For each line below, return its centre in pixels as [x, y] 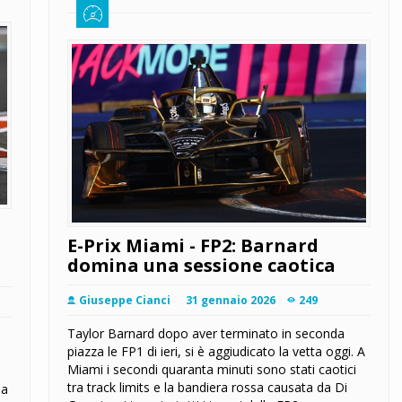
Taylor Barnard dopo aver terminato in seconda [206, 334]
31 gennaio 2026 [231, 301]
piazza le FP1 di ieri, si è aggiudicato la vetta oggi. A [216, 352]
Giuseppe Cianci [125, 301]
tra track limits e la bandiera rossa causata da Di [207, 388]
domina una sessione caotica [201, 266]
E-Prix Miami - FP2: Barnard [193, 246]
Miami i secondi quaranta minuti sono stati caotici [212, 370]
